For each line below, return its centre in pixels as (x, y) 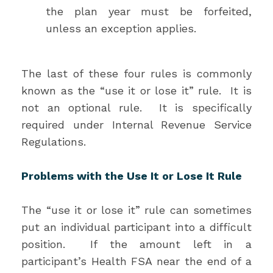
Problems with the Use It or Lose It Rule (132, 176)
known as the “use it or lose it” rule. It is (136, 90)
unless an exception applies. (121, 28)
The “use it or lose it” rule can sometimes (136, 210)
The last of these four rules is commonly (136, 73)
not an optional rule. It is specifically (136, 108)
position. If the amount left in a (136, 244)
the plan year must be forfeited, (149, 11)
